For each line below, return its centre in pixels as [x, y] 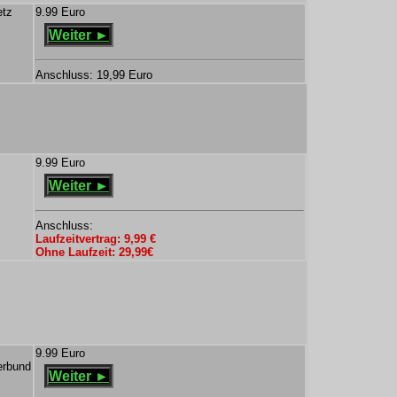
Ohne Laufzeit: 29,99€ [94, 252]
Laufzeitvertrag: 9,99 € [96, 239]
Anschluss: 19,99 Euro [94, 75]
